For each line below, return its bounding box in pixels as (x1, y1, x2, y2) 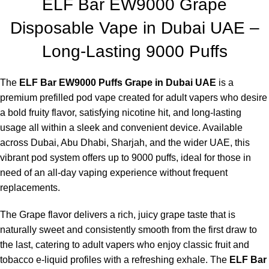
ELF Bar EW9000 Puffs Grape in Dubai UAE (19, 77, 216, 88)
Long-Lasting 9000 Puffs (41, 42, 228, 61)
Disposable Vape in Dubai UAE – (10, 19, 259, 38)
